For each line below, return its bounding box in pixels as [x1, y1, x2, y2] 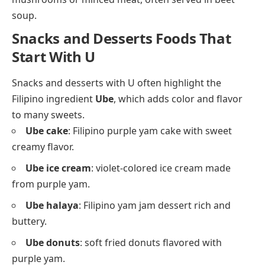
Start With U [12, 46, 95, 66]
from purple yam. [12, 177, 90, 191]
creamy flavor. [12, 140, 74, 154]
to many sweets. [12, 108, 85, 122]
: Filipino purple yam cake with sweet [68, 124, 232, 138]
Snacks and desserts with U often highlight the [12, 76, 221, 90]
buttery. [12, 215, 47, 228]
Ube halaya [25, 199, 79, 212]
